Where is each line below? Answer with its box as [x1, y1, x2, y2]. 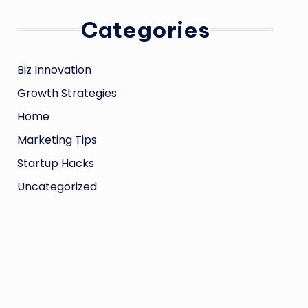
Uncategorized [16, 179, 97, 195]
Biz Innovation [16, 62, 91, 78]
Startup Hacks [16, 155, 94, 171]
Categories [80, 16, 210, 43]
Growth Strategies [16, 85, 117, 101]
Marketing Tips [16, 132, 97, 148]
